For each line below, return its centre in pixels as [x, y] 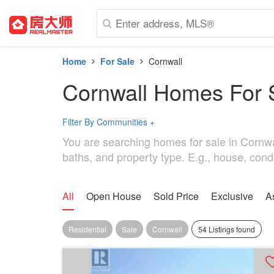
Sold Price [176, 196]
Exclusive [232, 196]
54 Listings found [227, 229]
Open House [114, 196]
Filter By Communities [106, 122]
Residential [87, 229]
